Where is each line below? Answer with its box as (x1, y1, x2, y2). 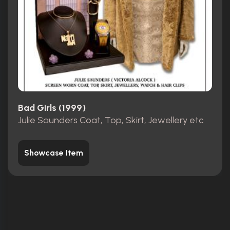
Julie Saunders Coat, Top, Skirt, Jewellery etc (18, 114, 203, 126)
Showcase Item (24, 148, 83, 158)
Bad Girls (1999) (18, 102, 86, 113)
